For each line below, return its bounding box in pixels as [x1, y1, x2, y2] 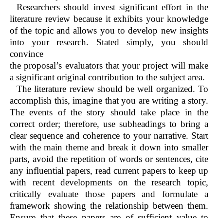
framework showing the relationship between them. [10, 200, 208, 211]
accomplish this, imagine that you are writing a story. [10, 95, 208, 106]
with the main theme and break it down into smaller [10, 142, 208, 153]
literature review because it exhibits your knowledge [10, 14, 208, 24]
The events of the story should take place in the [10, 107, 208, 118]
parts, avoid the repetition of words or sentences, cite [10, 154, 208, 164]
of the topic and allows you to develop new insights [10, 25, 208, 36]
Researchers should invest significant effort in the [17, 2, 208, 13]
